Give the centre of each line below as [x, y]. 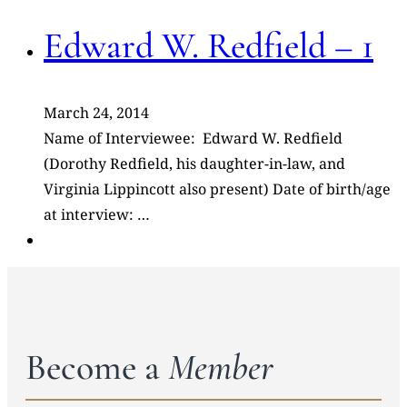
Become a [97, 367]
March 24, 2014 [96, 113]
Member [221, 367]
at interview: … [97, 215]
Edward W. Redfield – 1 [208, 46]
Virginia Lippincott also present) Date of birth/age [217, 189]
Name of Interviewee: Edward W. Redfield [193, 139]
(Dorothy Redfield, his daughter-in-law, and [194, 164]
